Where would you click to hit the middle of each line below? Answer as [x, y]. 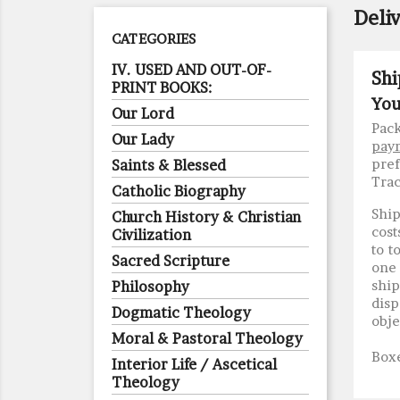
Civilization [151, 235]
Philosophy [150, 287]
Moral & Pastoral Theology [207, 338]
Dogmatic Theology [181, 312]
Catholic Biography [179, 191]
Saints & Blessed [169, 165]
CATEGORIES [154, 39]
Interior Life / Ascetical [194, 364]
